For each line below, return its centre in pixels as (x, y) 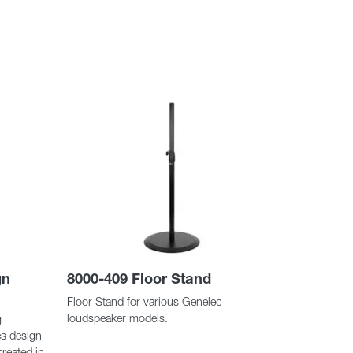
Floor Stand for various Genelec (144, 302)
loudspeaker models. (117, 319)
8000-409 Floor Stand (139, 279)
